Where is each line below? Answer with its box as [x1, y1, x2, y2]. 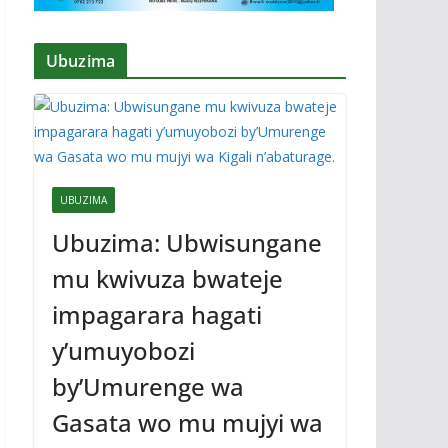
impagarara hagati [52, 298, 262, 331]
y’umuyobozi [52, 334, 195, 367]
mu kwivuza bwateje [52, 262, 283, 295]
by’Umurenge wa [52, 370, 244, 403]
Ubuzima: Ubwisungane [52, 226, 322, 259]
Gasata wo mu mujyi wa [52, 406, 323, 439]
